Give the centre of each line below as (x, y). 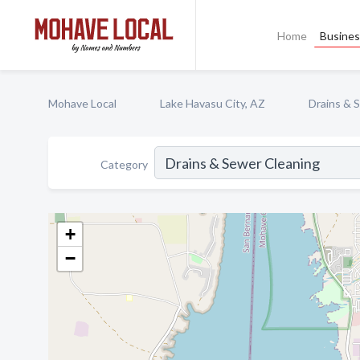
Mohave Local (82, 103)
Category (124, 164)
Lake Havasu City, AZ (213, 103)
